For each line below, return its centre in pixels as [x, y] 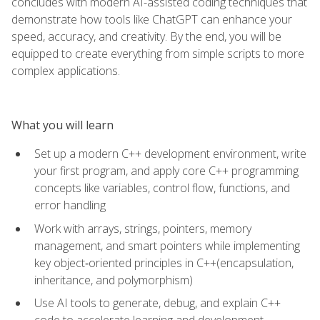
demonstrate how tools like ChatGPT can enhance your [152, 19]
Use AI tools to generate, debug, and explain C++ [157, 303]
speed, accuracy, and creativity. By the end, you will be [146, 36]
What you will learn [62, 125]
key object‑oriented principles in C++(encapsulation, [164, 262]
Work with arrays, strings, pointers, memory [143, 228]
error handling [70, 205]
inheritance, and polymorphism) [114, 280]
